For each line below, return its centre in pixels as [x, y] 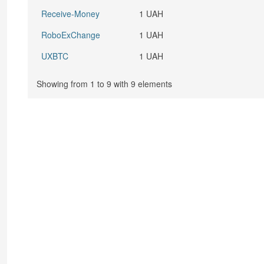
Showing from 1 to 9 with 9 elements [105, 84]
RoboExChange [71, 35]
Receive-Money [71, 14]
